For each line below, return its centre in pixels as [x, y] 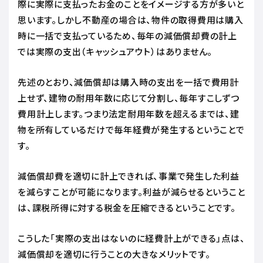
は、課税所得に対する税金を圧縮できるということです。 [128, 207]
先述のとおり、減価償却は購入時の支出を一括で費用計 [128, 82]
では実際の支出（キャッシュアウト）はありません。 [116, 51]
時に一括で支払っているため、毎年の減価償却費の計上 [127, 35]
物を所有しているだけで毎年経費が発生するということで [131, 129]
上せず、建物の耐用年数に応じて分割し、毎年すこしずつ [129, 97]
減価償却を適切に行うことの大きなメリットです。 [115, 254]
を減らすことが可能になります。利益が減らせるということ [131, 191]
